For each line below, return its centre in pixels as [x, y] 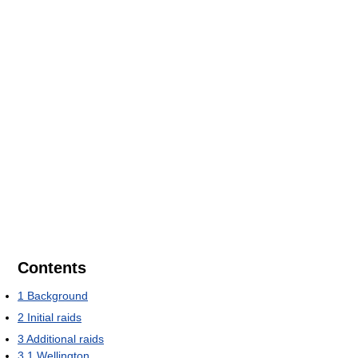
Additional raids [65, 339]
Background [58, 296]
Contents [52, 268]
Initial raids [54, 318]
